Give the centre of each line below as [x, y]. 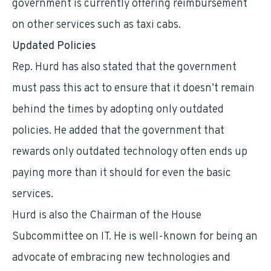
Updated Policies [54, 46]
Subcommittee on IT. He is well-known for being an [135, 237]
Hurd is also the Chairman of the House [107, 216]
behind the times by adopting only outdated [118, 110]
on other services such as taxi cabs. [96, 25]
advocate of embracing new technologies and [121, 258]
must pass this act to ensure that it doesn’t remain [133, 89]
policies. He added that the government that [118, 131]
